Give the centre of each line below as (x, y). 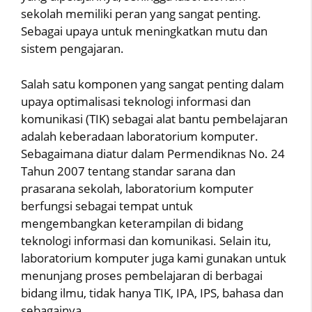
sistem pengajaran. (72, 48)
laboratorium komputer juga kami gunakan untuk (154, 258)
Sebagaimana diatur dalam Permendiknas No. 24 (153, 153)
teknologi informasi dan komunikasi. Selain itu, (146, 240)
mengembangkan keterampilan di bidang (132, 223)
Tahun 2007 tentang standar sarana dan (128, 171)
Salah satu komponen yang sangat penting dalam (153, 84)
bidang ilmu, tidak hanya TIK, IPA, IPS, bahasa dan (152, 292)
